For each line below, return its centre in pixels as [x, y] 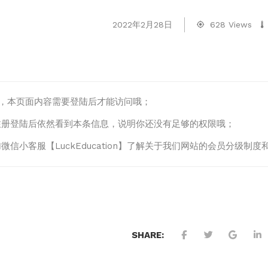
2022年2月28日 [143, 25]
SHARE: [148, 235]
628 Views [231, 25]
